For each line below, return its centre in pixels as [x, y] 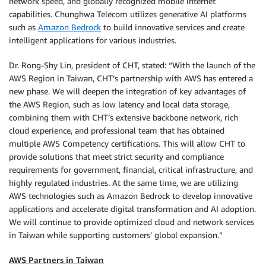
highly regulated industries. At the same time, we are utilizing [123, 183]
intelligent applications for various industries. [93, 40]
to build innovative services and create [173, 27]
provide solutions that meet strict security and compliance [116, 156]
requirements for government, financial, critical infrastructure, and [131, 170]
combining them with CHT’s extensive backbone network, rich [123, 117]
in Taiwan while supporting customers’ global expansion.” [116, 235]
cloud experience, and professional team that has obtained [117, 130]
